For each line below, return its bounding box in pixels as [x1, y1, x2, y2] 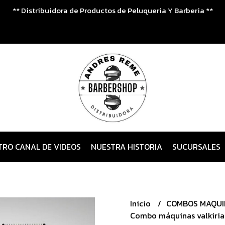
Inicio [130, 197, 153, 209]
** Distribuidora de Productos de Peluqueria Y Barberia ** [12, 5, 213, 16]
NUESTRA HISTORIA [91, 141, 162, 153]
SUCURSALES [172, 141, 220, 153]
